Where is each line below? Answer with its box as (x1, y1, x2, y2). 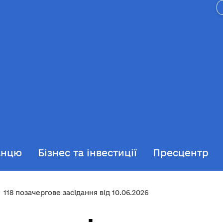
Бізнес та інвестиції (38, 147, 137, 158)
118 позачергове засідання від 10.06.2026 (3, 189, 148, 197)
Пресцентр (153, 147, 209, 158)
